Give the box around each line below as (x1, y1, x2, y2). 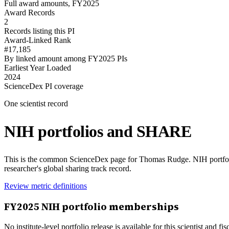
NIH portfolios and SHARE (4, 122, 192, 141)
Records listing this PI (4, 26, 75, 35)
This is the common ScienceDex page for (4, 154, 139, 164)
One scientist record (4, 99, 68, 108)
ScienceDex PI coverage (4, 81, 83, 90)
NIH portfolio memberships (39, 200, 179, 213)
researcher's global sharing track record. (4, 164, 131, 173)
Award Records (4, 8, 55, 17)
